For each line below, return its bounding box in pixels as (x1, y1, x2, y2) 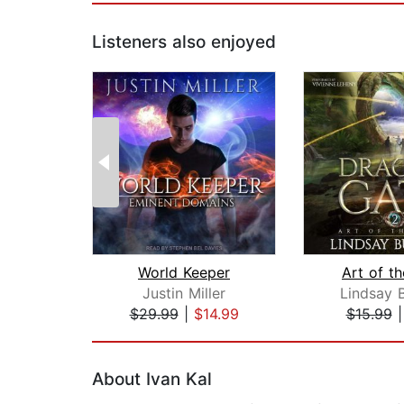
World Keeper (138, 263, 230, 282)
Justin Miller (142, 284, 225, 303)
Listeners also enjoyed (92, 32, 276, 53)
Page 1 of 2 (91, 324, 171, 343)
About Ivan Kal (92, 369, 212, 390)
